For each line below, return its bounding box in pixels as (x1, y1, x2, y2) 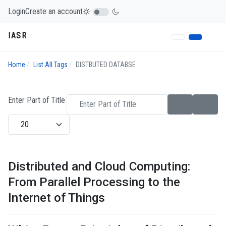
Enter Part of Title (8, 95, 67, 105)
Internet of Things (8, 191, 105, 205)
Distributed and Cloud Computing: (8, 159, 190, 174)
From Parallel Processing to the (8, 175, 180, 190)
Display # (8, 115, 37, 125)
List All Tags (33, 61, 68, 69)
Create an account (25, 6, 83, 16)
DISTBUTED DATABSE (76, 61, 136, 69)
